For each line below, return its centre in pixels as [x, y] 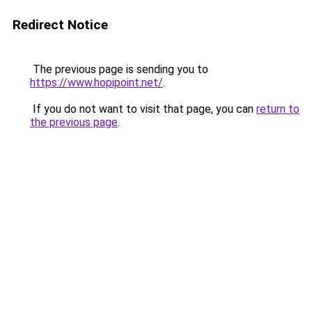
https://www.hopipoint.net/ [96, 83]
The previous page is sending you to [119, 69]
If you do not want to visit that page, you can [143, 109]
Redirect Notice [60, 25]
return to [278, 109]
